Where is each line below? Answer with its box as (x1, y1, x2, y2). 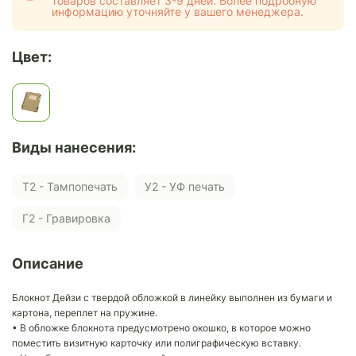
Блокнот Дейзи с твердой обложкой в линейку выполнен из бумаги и (12, 291, 332, 304)
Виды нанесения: (12, 138, 136, 156)
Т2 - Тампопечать (29, 180, 118, 194)
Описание (12, 254, 83, 272)
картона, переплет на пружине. (12, 306, 157, 319)
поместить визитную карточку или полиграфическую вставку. (12, 336, 301, 349)
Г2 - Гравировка (29, 211, 110, 226)
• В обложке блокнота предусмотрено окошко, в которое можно (12, 321, 311, 334)
